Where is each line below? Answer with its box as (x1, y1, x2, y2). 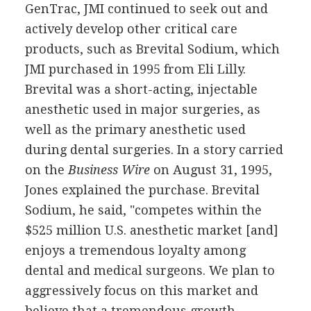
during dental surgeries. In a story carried (24, 142, 283, 157)
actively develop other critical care (24, 21, 237, 36)
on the (24, 162, 65, 177)
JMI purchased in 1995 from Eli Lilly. (24, 61, 246, 76)
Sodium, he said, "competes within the (24, 202, 262, 217)
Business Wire (64, 162, 150, 177)
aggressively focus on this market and (24, 283, 258, 298)
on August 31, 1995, (149, 162, 272, 177)
